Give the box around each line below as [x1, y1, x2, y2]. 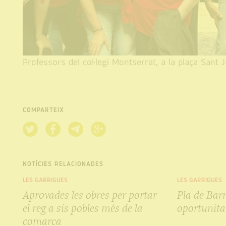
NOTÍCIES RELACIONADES [22, 159, 103, 168]
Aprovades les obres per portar [22, 188, 157, 202]
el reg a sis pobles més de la [22, 201, 143, 215]
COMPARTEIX [22, 106, 64, 115]
